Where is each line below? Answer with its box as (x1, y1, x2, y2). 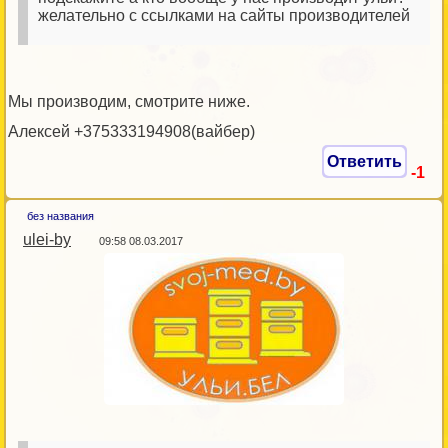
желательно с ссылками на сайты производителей (38, 7, 410, 24)
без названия (27, 210, 94, 222)
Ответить (327, 153, 402, 170)
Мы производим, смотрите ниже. (8, 93, 250, 110)
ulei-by (23, 231, 71, 248)
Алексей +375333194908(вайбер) (8, 123, 255, 140)
